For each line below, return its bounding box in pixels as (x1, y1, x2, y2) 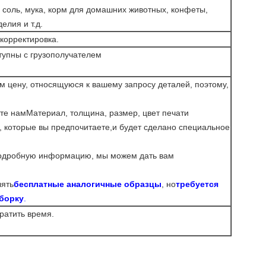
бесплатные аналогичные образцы (14, 179, 161, 189)
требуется (176, 179, 218, 189)
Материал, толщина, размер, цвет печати (26, 108, 189, 118)
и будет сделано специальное (112, 122, 230, 132)
